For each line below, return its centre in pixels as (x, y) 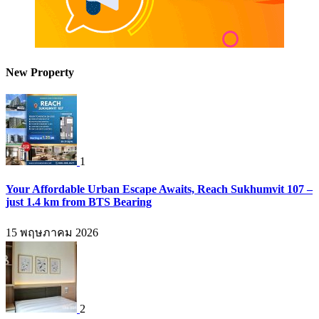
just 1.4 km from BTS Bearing (79, 202)
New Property (40, 72)
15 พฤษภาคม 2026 (52, 233)
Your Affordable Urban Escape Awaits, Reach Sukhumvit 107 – (159, 189)
